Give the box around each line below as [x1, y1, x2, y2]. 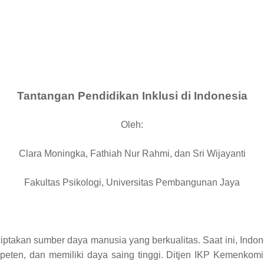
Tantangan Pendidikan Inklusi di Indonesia [16, 90, 247, 103]
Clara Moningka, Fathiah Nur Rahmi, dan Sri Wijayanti [18, 148, 246, 159]
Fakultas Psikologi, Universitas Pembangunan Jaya [24, 177, 240, 188]
